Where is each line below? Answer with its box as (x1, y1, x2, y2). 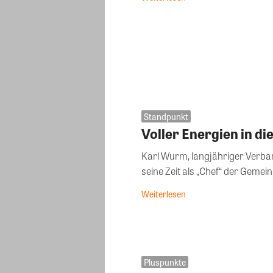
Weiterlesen (141, 188, 186, 200)
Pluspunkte (144, 256, 186, 269)
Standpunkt (144, 110, 188, 122)
